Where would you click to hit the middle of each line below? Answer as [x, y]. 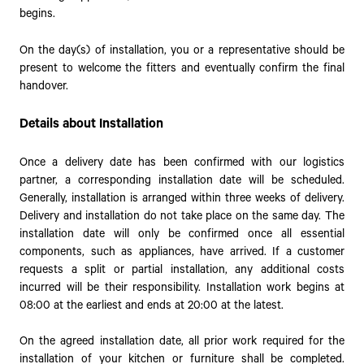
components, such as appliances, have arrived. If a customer [182, 251]
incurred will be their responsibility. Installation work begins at [182, 287]
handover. [44, 86]
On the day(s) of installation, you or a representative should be [182, 50]
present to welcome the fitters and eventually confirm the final [182, 68]
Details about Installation [91, 124]
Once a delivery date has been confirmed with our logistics [182, 162]
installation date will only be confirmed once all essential [182, 234]
